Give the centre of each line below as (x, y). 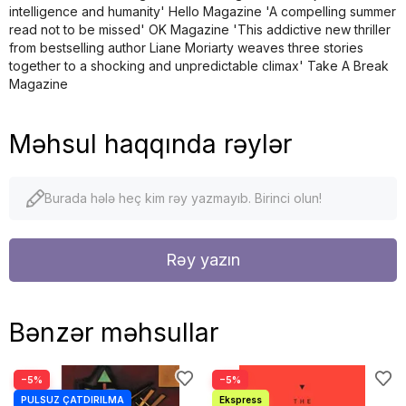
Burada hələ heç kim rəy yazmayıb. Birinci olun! (183, 198)
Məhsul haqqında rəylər (150, 144)
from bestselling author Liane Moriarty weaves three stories (186, 47)
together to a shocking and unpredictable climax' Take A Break (199, 65)
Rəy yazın (203, 259)
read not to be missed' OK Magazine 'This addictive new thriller (200, 29)
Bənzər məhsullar (114, 332)
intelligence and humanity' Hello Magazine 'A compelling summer (203, 11)
